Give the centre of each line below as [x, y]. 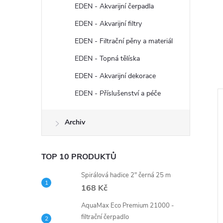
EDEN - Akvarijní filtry [108, 24]
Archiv [75, 122]
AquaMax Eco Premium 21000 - [128, 206]
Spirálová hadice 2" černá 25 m [126, 175]
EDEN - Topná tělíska [107, 58]
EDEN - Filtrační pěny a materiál [124, 41]
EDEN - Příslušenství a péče [118, 93]
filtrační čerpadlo [105, 217]
